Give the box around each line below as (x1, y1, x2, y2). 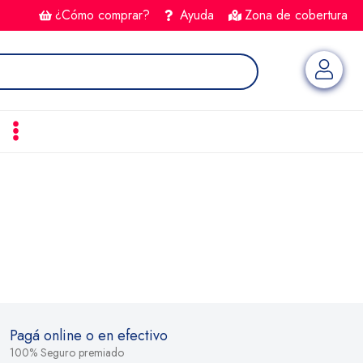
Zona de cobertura (245, 6, 348, 24)
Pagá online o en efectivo (10, 325, 168, 346)
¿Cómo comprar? (54, 6, 150, 24)
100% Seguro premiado (10, 344, 124, 361)
